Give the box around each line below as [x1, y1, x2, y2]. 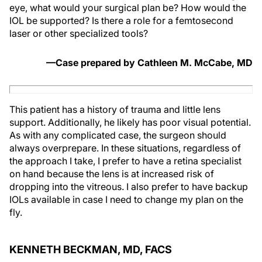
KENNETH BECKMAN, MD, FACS [9, 243, 172, 256]
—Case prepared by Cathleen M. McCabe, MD [46, 56, 253, 68]
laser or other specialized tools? [9, 27, 148, 39]
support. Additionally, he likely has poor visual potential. [9, 116, 251, 128]
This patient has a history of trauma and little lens [9, 103, 220, 115]
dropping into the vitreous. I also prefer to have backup [9, 180, 248, 192]
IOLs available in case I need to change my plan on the [9, 193, 243, 205]
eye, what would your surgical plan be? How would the [9, 1, 246, 13]
